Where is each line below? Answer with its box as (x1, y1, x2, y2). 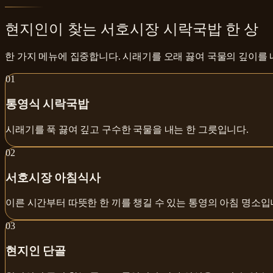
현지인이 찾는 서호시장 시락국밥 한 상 (5, 21, 259, 37)
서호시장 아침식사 (5, 171, 101, 184)
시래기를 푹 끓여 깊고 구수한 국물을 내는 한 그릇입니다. (5, 124, 249, 135)
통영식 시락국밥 (5, 97, 89, 111)
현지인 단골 (5, 244, 66, 257)
